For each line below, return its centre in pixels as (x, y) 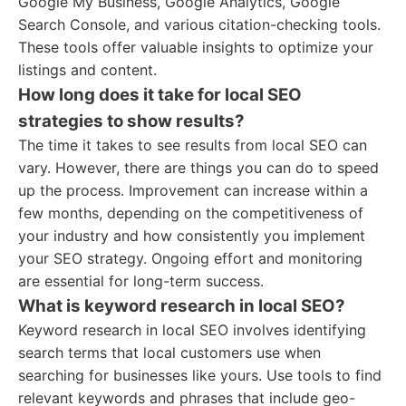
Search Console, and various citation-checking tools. (199, 24)
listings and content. (87, 70)
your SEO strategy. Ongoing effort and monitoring (190, 258)
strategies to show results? (131, 121)
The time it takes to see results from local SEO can (193, 145)
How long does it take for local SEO (160, 95)
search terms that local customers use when (169, 353)
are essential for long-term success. (141, 281)
